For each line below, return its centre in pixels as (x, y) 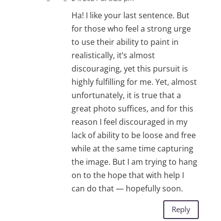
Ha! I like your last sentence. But (130, 15)
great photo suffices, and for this (132, 108)
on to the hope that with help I (128, 175)
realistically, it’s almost (113, 55)
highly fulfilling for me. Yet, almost (134, 82)
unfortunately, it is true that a (126, 95)
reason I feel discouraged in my (129, 122)
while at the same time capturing (132, 148)
